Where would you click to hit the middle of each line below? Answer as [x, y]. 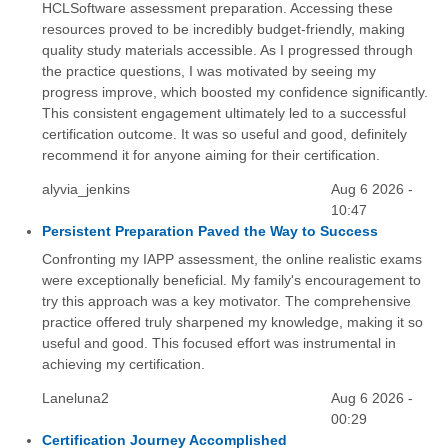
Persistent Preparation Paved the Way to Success [209, 230]
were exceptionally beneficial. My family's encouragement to [231, 280]
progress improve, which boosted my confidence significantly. [234, 92]
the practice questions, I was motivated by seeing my [208, 71]
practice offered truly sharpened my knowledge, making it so [232, 322]
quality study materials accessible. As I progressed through [227, 50]
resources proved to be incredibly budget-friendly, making [223, 29]
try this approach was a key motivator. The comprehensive [226, 301]
